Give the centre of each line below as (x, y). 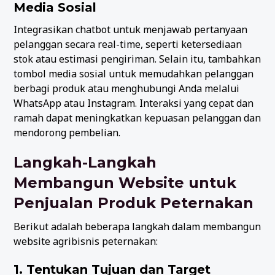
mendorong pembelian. (67, 132)
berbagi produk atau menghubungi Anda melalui (127, 88)
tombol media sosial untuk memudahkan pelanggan (134, 73)
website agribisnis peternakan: (86, 241)
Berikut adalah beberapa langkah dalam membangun (137, 226)
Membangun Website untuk (125, 182)
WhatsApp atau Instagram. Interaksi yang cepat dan (134, 103)
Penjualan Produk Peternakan (134, 203)
